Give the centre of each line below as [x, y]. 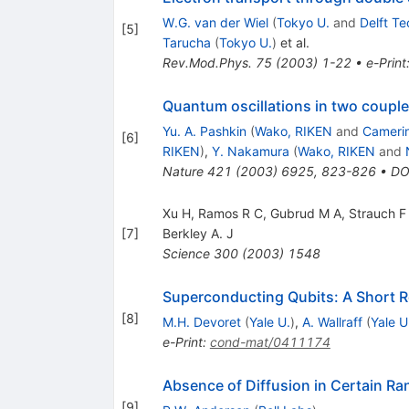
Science [186, 253]
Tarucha [186, 42]
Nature [183, 171]
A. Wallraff [332, 321]
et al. [293, 42]
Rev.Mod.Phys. [207, 62]
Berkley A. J [198, 233]
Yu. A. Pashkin [204, 131]
